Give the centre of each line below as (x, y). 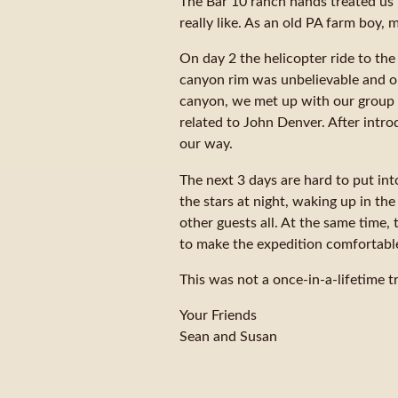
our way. (206, 144)
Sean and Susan (228, 336)
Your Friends (218, 315)
